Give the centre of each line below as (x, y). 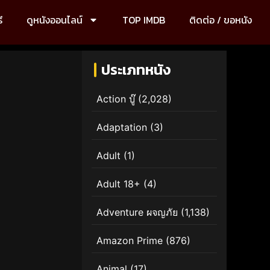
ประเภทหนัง (136, 69)
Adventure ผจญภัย (137, 212)
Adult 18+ (118, 184)
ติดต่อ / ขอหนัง (221, 20)
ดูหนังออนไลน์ (55, 20)
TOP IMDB (144, 20)
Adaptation (122, 127)
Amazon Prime (130, 240)
